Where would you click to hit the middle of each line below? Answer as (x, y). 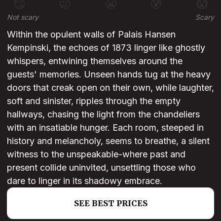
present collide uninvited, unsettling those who (101, 168)
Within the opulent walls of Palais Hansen (91, 35)
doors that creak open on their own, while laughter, (110, 88)
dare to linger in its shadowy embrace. (85, 181)
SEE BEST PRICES (110, 203)
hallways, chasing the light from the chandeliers (103, 114)
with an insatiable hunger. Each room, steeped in (105, 128)
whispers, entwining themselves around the (95, 61)
